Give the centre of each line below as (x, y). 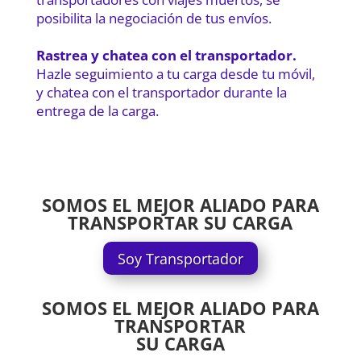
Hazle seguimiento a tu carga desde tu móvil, (175, 74)
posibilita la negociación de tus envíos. (154, 19)
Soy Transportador (180, 258)
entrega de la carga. (97, 111)
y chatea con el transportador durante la (161, 93)
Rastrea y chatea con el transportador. (166, 56)
